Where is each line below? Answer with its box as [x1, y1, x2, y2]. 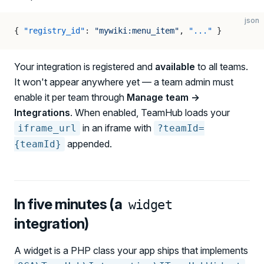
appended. [65, 138, 112, 150]
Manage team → [127, 91, 200, 103]
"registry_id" [24, 26, 85, 35]
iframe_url [18, 123, 77, 134]
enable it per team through [14, 91, 127, 103]
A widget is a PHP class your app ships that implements [14, 245, 248, 256]
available [155, 61, 195, 72]
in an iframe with [80, 122, 154, 134]
